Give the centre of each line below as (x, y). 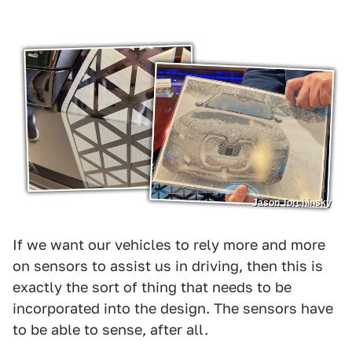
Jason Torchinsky (292, 203)
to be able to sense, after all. (110, 330)
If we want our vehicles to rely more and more (169, 245)
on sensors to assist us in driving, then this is (168, 266)
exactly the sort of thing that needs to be (152, 288)
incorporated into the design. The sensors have (173, 309)
